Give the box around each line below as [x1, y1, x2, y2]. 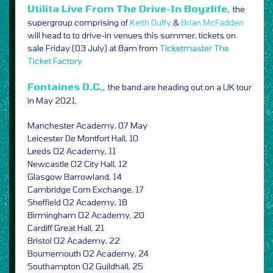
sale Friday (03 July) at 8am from [27, 43, 160, 54]
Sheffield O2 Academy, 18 [27, 197, 127, 208]
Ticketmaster [160, 43, 212, 54]
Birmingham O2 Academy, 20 [27, 210, 144, 221]
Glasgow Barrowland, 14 [27, 171, 122, 182]
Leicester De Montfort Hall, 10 [27, 133, 138, 144]
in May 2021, [27, 95, 77, 106]
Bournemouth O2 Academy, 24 [27, 248, 149, 259]
